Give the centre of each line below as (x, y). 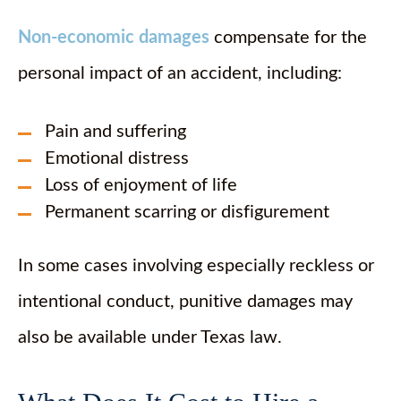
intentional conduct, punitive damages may (185, 302)
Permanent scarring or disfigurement (187, 212)
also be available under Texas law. (150, 337)
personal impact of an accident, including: (180, 73)
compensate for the (288, 38)
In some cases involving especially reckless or (196, 266)
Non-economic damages (114, 38)
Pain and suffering (115, 132)
